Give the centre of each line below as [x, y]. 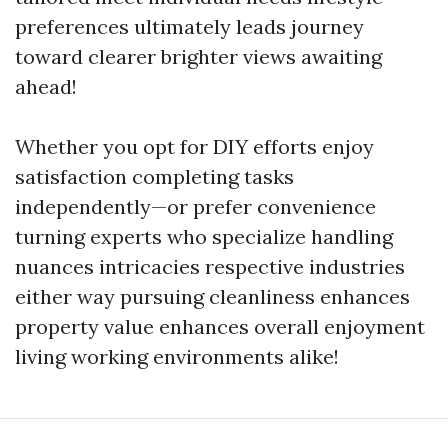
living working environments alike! [177, 356]
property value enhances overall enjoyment [220, 326]
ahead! [46, 86]
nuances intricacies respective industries [210, 266]
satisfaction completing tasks [154, 176]
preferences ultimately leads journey [189, 26]
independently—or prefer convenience [195, 206]
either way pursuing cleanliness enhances [212, 296]
